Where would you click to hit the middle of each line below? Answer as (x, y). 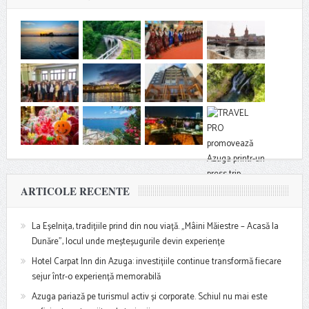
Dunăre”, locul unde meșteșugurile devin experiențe (128, 242)
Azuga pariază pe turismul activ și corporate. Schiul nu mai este (149, 297)
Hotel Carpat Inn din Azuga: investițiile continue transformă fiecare (156, 262)
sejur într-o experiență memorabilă (96, 277)
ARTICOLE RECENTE (75, 191)
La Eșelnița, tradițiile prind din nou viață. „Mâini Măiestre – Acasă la (155, 227)
